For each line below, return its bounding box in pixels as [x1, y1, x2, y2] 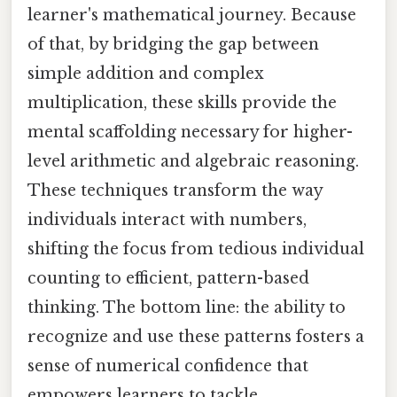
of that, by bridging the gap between [27, 35, 319, 55]
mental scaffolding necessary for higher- [27, 122, 353, 143]
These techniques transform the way [27, 181, 323, 201]
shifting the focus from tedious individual [27, 239, 364, 260]
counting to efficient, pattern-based [27, 269, 309, 289]
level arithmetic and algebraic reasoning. [27, 152, 359, 172]
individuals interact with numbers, [27, 210, 307, 230]
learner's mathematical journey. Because [27, 5, 356, 26]
